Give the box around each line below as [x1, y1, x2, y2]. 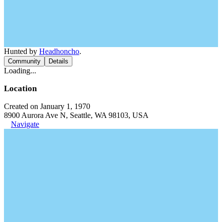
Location [4, 84, 37, 93]
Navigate [11, 120, 39, 128]
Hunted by [4, 47, 39, 55]
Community [8, 57, 41, 65]
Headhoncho [39, 47, 79, 55]
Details [49, 57, 68, 65]
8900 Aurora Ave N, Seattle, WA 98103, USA [4, 111, 149, 119]
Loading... [4, 66, 36, 75]
